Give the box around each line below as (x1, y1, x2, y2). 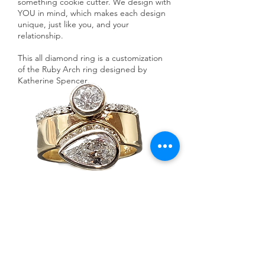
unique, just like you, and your (18, 19, 129, 30)
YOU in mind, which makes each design (18, 8, 166, 19)
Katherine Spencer (18, 75, 88, 86)
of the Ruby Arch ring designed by (18, 64, 147, 75)
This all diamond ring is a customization (18, 53, 163, 64)
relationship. (18, 30, 63, 41)
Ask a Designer (53, 220, 132, 233)
